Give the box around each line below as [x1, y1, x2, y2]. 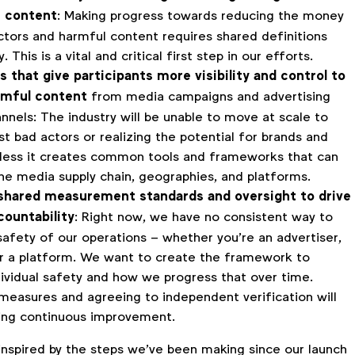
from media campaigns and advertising [87, 87, 330, 106]
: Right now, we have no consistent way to [74, 208, 333, 227]
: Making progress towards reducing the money [57, 6, 344, 25]
